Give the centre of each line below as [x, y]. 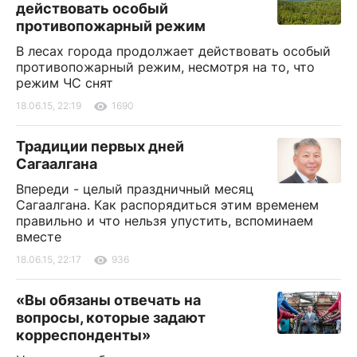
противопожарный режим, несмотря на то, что [165, 67]
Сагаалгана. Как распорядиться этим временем [167, 204]
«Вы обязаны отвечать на [108, 300]
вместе [39, 236]
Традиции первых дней [100, 146]
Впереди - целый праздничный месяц [135, 188]
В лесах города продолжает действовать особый [173, 51]
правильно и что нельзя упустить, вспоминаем [165, 220]
